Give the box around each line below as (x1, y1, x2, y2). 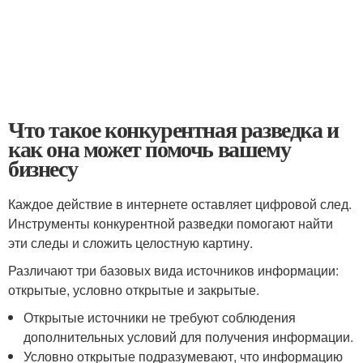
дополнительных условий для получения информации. (23, 327, 354, 346)
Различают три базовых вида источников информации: (8, 261, 339, 280)
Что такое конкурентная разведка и (8, 113, 339, 146)
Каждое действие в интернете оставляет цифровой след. (8, 194, 352, 213)
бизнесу (8, 152, 78, 185)
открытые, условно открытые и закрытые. (8, 280, 259, 299)
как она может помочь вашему (8, 132, 291, 165)
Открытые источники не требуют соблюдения (23, 308, 297, 327)
